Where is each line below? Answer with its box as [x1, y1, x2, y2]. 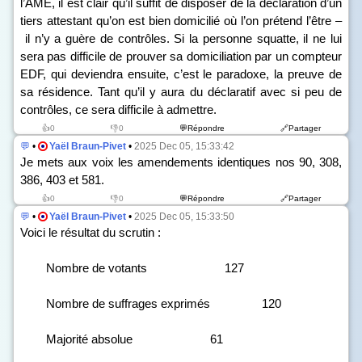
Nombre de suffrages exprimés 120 [20, 297, 281, 310]
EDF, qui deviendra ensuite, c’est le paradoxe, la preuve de [20, 67, 342, 81]
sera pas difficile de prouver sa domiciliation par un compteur [20, 49, 342, 63]
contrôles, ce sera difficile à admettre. [20, 103, 217, 116]
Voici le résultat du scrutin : [20, 225, 161, 239]
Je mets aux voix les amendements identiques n [20, 155, 282, 169]
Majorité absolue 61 [20, 332, 223, 346]
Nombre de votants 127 [20, 261, 244, 275]
